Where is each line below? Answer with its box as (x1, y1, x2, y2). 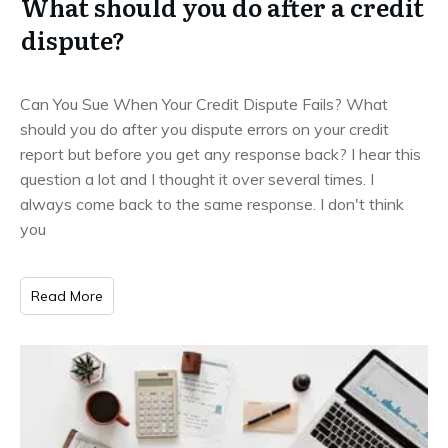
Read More (31, 286, 103, 305)
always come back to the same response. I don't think (20, 193, 404, 214)
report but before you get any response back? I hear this (20, 143, 421, 164)
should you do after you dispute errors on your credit (20, 118, 389, 139)
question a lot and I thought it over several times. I (20, 168, 374, 189)
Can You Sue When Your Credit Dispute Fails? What (20, 93, 388, 114)
